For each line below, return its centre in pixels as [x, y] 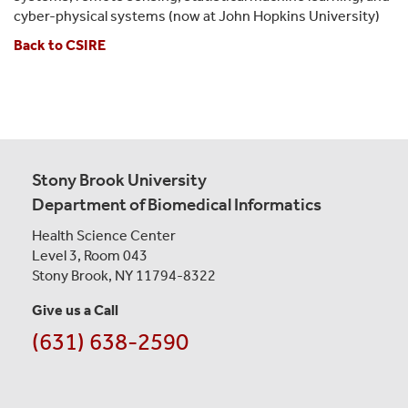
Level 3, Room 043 [90, 255]
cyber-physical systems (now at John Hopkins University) [197, 15]
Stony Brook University [119, 179]
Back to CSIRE [60, 45]
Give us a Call [75, 310]
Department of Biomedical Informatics [177, 204]
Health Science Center [104, 235]
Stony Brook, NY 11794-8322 [124, 275]
